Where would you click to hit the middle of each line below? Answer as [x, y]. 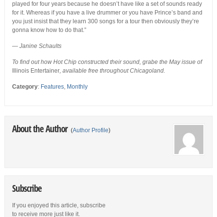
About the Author [40, 129]
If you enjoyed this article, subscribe [59, 206]
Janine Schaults [39, 46]
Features [52, 87]
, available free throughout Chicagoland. [112, 71]
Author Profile [90, 131]
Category [25, 87]
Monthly [77, 87]
